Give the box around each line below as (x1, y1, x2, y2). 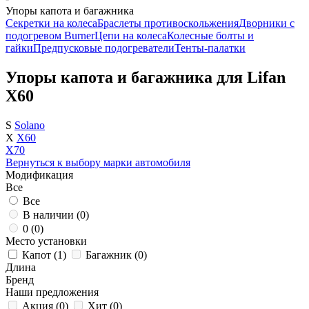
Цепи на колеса (94, 30, 167, 41)
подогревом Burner (6, 30, 94, 41)
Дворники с (239, 17, 295, 29)
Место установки (6, 235, 87, 247)
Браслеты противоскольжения (97, 17, 239, 29)
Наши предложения (6, 286, 99, 298)
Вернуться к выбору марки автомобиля (6, 156, 190, 168)
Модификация (6, 168, 73, 181)
